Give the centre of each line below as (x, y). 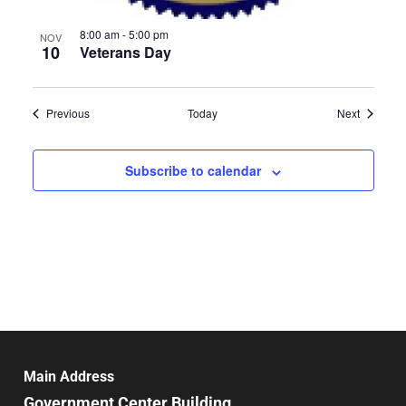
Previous (68, 113)
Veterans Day (125, 53)
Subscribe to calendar (193, 171)
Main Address (69, 377)
